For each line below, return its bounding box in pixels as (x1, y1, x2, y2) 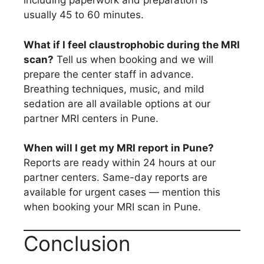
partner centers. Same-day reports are (24, 171, 207, 183)
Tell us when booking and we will (54, 53, 213, 65)
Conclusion (24, 230, 130, 256)
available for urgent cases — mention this (24, 186, 220, 198)
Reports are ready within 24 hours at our (24, 157, 216, 169)
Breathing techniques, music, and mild (24, 82, 204, 95)
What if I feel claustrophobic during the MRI (24, 38, 240, 51)
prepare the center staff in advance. (24, 68, 194, 80)
